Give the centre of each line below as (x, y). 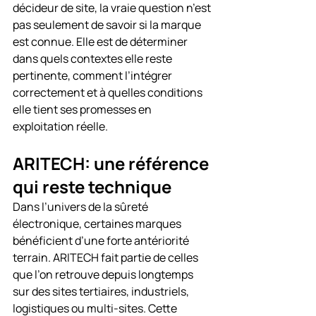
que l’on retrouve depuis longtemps (104, 274)
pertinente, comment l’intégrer (93, 75)
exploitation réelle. (60, 126)
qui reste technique (92, 187)
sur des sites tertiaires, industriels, (102, 291)
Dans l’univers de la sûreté (81, 207)
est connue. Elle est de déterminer (101, 42)
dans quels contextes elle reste (93, 59)
